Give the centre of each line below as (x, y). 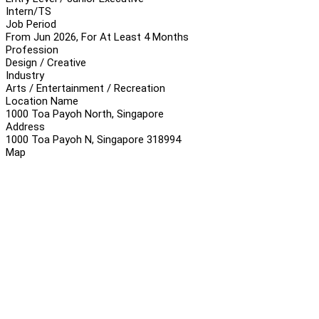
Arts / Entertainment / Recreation (85, 88)
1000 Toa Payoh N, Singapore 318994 (93, 139)
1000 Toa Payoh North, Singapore (85, 114)
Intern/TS (28, 11)
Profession (32, 49)
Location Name (42, 101)
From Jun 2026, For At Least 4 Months (97, 37)
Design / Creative (46, 62)
